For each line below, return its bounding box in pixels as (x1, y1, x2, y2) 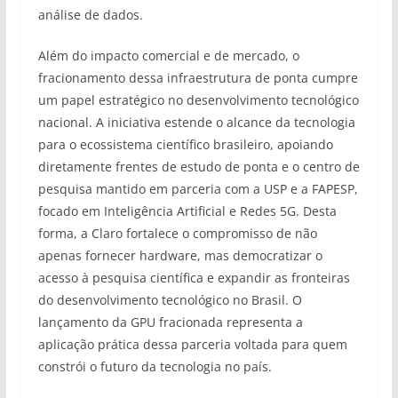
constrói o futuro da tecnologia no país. (37, 358, 272, 375)
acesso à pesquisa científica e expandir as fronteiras (37, 269, 350, 286)
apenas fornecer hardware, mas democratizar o (37, 247, 322, 264)
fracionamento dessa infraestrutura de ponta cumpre (37, 69, 358, 86)
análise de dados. (37, 6, 143, 23)
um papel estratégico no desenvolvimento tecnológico (37, 92, 359, 108)
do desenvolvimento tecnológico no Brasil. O (37, 291, 302, 308)
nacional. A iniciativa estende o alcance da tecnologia (37, 114, 355, 131)
